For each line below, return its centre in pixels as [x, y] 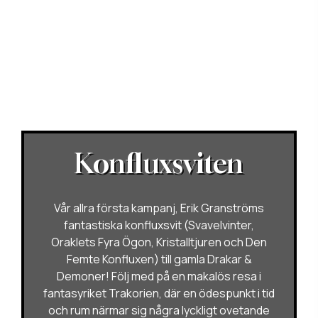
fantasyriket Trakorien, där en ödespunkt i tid [159, 293]
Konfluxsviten [159, 163]
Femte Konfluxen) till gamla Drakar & [159, 259]
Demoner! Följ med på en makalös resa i [159, 276]
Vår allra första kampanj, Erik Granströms [159, 208]
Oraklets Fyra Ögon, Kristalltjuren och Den [159, 242]
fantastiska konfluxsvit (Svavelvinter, [159, 225]
